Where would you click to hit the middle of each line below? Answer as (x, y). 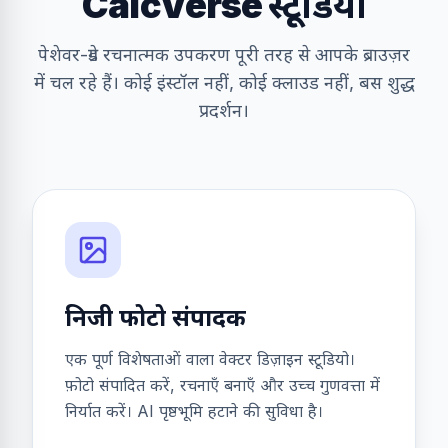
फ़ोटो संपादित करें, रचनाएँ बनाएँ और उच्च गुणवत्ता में (222, 385)
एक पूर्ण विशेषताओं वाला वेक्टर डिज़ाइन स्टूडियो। (210, 359)
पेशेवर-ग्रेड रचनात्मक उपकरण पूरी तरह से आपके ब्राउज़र (224, 54)
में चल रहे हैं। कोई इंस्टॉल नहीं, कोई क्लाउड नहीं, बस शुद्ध (224, 82)
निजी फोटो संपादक (155, 317)
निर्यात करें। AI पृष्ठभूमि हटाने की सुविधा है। (194, 411)
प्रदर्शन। (224, 110)
